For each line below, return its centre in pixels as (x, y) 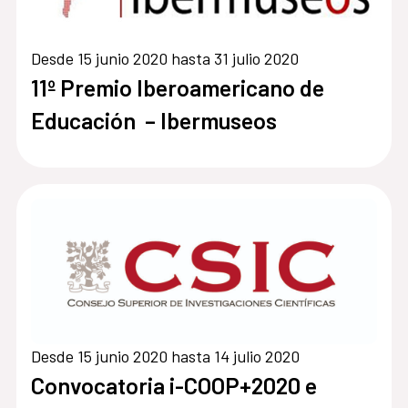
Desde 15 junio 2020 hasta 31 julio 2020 (164, 59)
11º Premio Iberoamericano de (177, 88)
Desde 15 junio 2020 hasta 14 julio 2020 (165, 357)
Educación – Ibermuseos (153, 121)
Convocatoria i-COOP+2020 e (173, 386)
